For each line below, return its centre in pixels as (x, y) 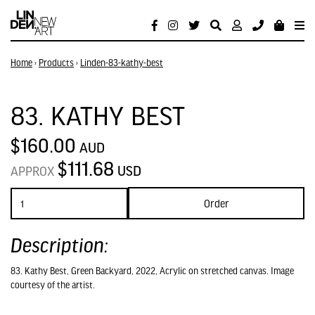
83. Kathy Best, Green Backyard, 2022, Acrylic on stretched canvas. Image (152, 271)
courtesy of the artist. (53, 285)
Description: (59, 245)
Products (56, 63)
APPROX (34, 171)
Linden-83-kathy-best (122, 63)
